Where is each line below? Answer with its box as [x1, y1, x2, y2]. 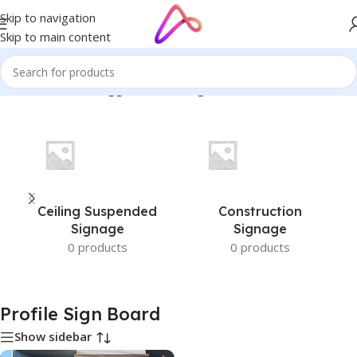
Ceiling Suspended [37, 203, 157, 219]
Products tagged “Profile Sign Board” [39, 81, 255, 97]
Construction [218, 203, 302, 219]
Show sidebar [14, 328, 92, 345]
